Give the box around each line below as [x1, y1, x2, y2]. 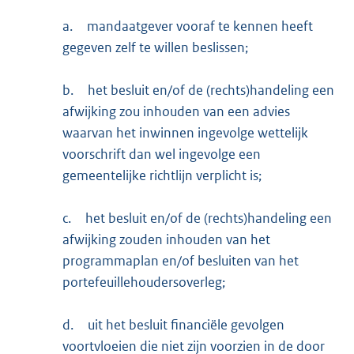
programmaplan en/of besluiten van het [62, 251, 299, 269]
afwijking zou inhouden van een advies [62, 102, 291, 120]
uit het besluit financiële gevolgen [88, 315, 285, 333]
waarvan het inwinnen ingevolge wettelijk [62, 123, 309, 141]
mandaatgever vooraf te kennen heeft [87, 17, 314, 35]
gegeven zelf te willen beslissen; [62, 38, 249, 56]
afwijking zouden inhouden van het [62, 230, 271, 248]
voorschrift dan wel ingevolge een [62, 145, 262, 163]
